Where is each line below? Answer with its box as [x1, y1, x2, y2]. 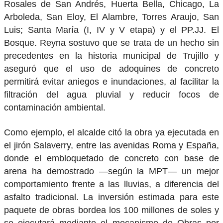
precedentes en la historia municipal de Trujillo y [4, 50, 219, 61]
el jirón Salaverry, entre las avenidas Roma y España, [4, 140, 219, 151]
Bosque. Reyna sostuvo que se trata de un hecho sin [4, 37, 219, 48]
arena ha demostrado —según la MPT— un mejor [4, 166, 219, 177]
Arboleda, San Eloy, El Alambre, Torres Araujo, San [4, 11, 219, 22]
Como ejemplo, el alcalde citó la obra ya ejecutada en [4, 127, 219, 138]
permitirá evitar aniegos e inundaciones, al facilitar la [4, 76, 219, 87]
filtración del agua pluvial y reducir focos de [4, 89, 219, 100]
